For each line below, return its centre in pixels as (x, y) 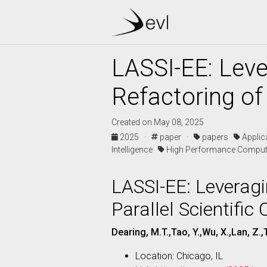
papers (217, 137)
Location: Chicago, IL (179, 256)
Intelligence (135, 150)
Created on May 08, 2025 (158, 122)
